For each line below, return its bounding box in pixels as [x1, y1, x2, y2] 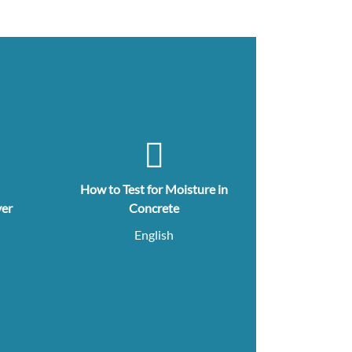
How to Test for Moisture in [80, 181, 228, 197]
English [134, 227, 174, 243]
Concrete [129, 200, 179, 216]
